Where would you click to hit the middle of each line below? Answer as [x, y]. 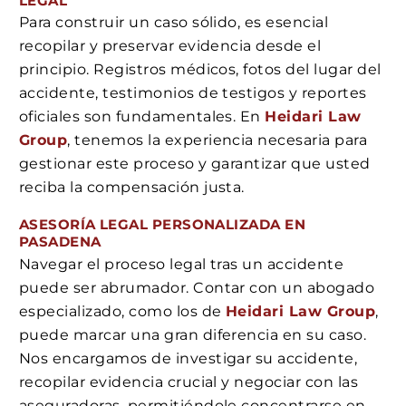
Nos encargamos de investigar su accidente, [188, 358]
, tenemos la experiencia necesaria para [217, 140]
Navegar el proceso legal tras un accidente [182, 264]
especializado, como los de [122, 311]
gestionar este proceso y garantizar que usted [195, 164]
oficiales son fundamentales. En [142, 117]
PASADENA [60, 241]
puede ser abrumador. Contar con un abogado [197, 287]
